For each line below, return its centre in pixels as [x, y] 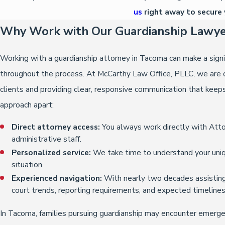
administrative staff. [47, 139]
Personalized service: [51, 153]
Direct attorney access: [56, 127]
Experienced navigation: [57, 178]
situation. [28, 165]
